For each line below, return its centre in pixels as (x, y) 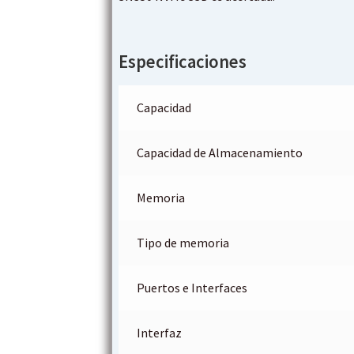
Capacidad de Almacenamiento (219, 153)
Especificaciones (183, 62)
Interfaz (159, 333)
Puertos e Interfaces (192, 288)
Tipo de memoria (183, 243)
